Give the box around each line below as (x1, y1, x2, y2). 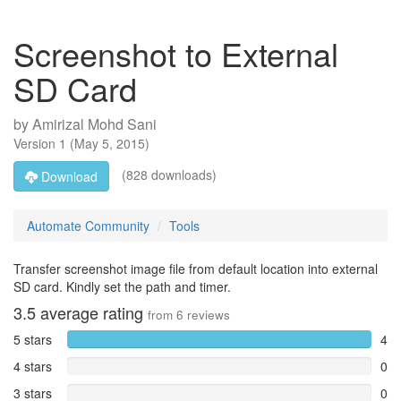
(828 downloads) (118, 165, 217, 183)
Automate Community (27, 217, 149, 235)
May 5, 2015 (74, 134, 145, 152)
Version (13, 134, 59, 152)
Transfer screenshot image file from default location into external (13, 260, 378, 277)
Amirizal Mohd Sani (32, 114, 157, 134)
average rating (36, 301, 148, 324)
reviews (183, 306, 230, 323)
